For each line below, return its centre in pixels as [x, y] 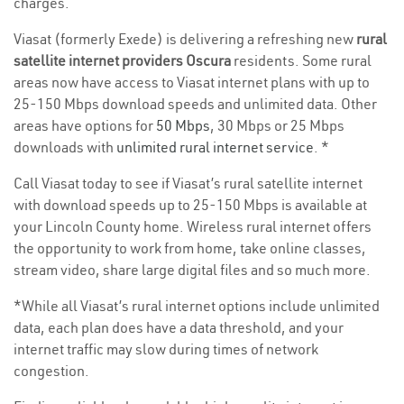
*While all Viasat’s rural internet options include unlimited [197, 306]
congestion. [51, 371]
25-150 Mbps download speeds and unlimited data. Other [195, 104]
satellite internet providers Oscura [124, 61]
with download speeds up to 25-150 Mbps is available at [190, 205]
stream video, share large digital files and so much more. [192, 270]
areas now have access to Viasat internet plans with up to [192, 83]
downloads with [65, 147]
